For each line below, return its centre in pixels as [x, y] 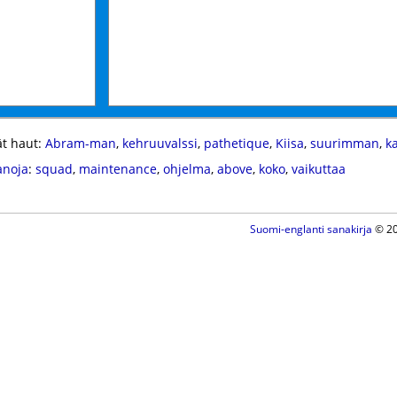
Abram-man [80, 143]
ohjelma [187, 169]
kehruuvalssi [160, 143]
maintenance [117, 169]
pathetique [236, 143]
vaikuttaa [318, 169]
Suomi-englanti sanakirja [311, 229]
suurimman [344, 143]
